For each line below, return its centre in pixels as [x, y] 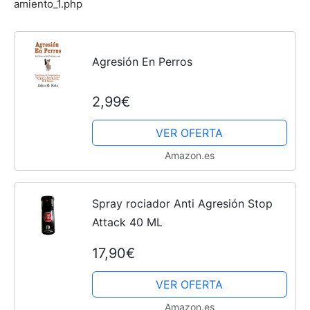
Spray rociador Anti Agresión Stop [182, 204]
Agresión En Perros [142, 62]
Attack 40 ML [127, 222]
